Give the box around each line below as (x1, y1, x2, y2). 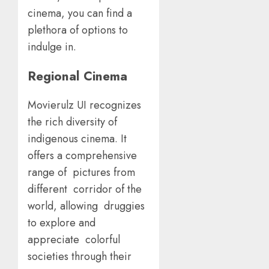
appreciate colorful (28, 232, 123, 248)
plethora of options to (28, 22, 128, 38)
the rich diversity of (28, 114, 117, 130)
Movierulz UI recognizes (28, 97, 141, 113)
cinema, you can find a (28, 5, 132, 22)
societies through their (28, 249, 131, 265)
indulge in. (28, 39, 82, 55)
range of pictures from (28, 165, 135, 181)
